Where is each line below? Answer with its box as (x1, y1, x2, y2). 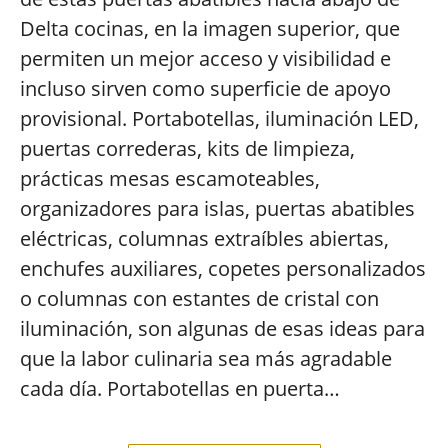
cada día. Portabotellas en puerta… (20, 375, 340, 402)
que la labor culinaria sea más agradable (20, 345, 392, 372)
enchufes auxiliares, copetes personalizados (20, 255, 426, 282)
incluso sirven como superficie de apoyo (20, 75, 391, 102)
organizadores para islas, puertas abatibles (20, 195, 415, 222)
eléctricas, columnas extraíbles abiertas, (20, 225, 389, 252)
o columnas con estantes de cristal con (20, 285, 379, 312)
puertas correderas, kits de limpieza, (20, 135, 355, 162)
